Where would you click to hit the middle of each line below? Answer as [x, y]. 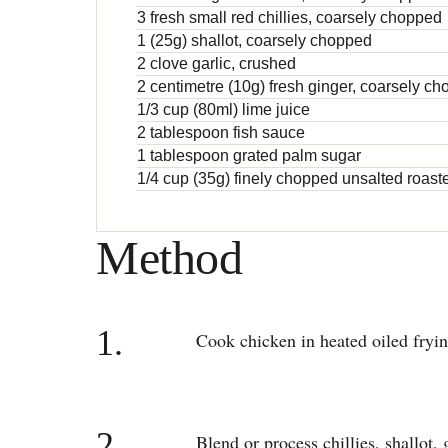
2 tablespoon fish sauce [221, 133]
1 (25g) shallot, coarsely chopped [254, 41]
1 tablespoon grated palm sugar [249, 156]
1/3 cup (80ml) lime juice [223, 110]
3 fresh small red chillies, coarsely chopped [289, 18]
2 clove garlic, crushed [216, 64]
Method [169, 258]
